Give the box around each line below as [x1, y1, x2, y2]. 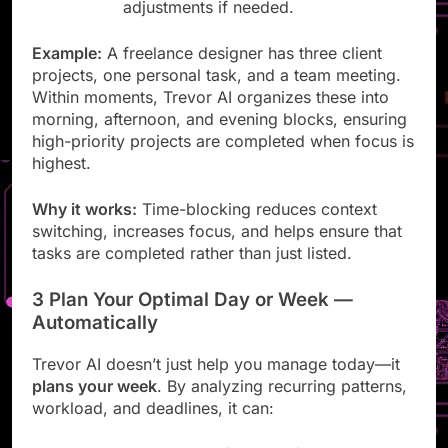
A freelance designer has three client [102, 61, 382, 82]
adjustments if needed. [123, 15, 295, 36]
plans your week [32, 393, 157, 414]
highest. [32, 171, 91, 192]
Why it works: [32, 217, 137, 238]
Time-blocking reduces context [137, 217, 377, 238]
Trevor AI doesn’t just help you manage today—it [32, 371, 400, 392]
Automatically [32, 329, 158, 353]
